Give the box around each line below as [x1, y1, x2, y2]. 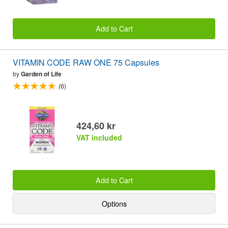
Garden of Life [21, 69, 62, 78]
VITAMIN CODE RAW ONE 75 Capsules [113, 56, 159, 68]
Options [101, 197, 127, 209]
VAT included [76, 132, 122, 142]
